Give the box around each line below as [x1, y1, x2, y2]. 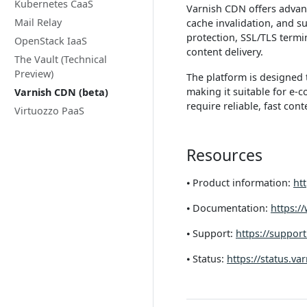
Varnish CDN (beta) [14, 86, 108, 99]
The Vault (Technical [14, 53, 107, 66]
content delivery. [186, 45, 263, 58]
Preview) [14, 67, 53, 80]
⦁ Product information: [186, 176, 293, 189]
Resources [186, 144, 262, 166]
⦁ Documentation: [186, 201, 271, 214]
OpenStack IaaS [14, 34, 87, 47]
